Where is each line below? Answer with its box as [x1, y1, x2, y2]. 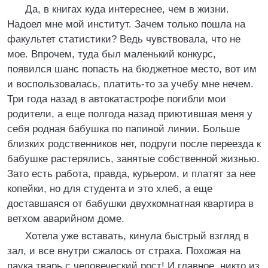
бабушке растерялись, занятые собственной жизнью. [7, 153, 260, 165]
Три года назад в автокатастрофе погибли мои [7, 93, 226, 105]
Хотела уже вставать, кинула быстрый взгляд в [16, 230, 249, 242]
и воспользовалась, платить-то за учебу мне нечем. [7, 78, 254, 90]
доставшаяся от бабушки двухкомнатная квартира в [7, 198, 254, 209]
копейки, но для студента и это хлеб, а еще [7, 183, 212, 194]
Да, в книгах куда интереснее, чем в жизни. [16, 4, 229, 15]
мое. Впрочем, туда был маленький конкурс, [7, 48, 216, 60]
